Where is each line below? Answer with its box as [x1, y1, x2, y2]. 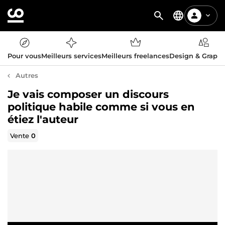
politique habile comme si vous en [8, 100, 195, 113]
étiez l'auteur [8, 113, 78, 126]
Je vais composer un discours [8, 88, 169, 100]
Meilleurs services [41, 52, 101, 60]
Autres [16, 71, 38, 79]
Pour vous [8, 52, 41, 60]
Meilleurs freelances [101, 52, 169, 60]
